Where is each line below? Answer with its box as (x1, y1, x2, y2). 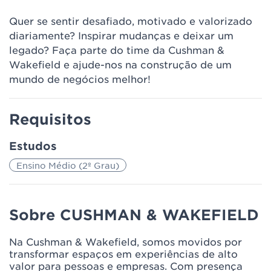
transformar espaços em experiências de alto (9, 247, 238, 260)
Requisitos (9, 110, 91, 128)
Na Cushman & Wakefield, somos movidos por (9, 235, 242, 247)
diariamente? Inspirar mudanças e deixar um (9, 29, 233, 41)
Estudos (9, 139, 57, 152)
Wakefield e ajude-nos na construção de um (9, 58, 232, 70)
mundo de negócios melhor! (9, 73, 151, 85)
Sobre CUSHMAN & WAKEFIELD (9, 206, 259, 223)
